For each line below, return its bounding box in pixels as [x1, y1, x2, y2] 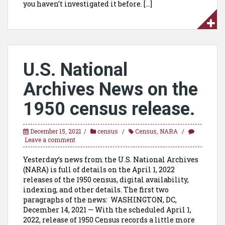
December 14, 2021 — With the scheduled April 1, [23, 205, 191, 214]
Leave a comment [25, 136, 75, 144]
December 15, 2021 [30, 127, 81, 135]
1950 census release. [23, 98, 195, 120]
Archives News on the [23, 79, 198, 100]
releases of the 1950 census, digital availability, [23, 175, 189, 184]
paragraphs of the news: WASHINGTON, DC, [23, 195, 177, 204]
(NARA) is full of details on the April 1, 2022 [23, 165, 175, 174]
